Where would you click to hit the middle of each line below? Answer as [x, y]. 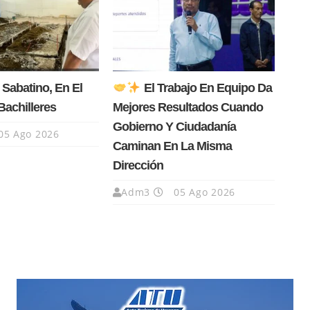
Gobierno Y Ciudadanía [174, 127]
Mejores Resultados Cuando [188, 108]
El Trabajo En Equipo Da [206, 88]
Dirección [138, 166]
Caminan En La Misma [172, 146]
